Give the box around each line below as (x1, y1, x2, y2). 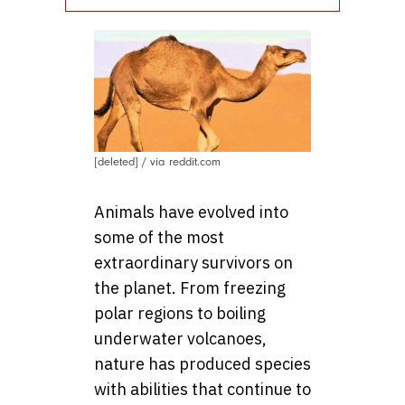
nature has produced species (94, 353, 311, 375)
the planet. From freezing (94, 278, 286, 299)
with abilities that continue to (94, 379, 311, 400)
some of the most (94, 227, 224, 249)
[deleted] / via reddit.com (94, 155, 221, 169)
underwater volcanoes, (94, 328, 267, 350)
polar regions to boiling (94, 303, 266, 325)
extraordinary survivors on (94, 252, 293, 274)
